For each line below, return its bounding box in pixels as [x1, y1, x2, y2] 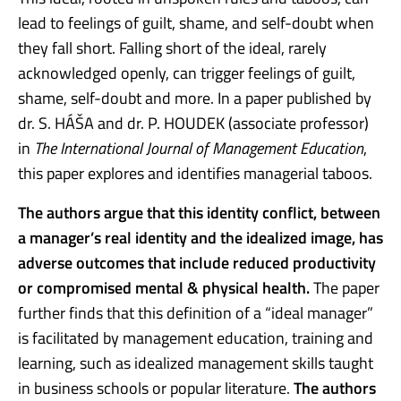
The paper [310, 275, 380, 300]
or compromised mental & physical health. [18, 275, 310, 300]
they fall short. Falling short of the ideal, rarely [18, 35, 327, 60]
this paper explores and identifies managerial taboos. [18, 160, 372, 185]
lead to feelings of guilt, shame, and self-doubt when [18, 10, 374, 35]
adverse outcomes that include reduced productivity [18, 250, 376, 275]
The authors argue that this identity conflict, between [18, 200, 380, 225]
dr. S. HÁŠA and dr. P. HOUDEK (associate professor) [18, 110, 369, 135]
